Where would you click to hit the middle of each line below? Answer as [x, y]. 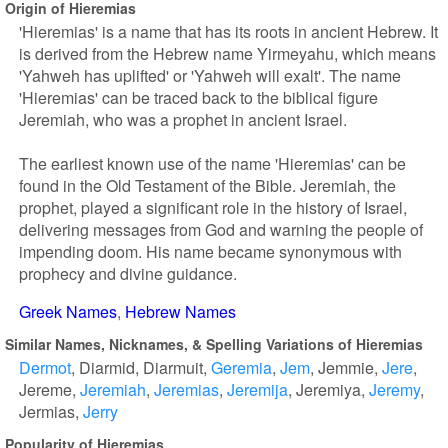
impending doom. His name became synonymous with [210, 251]
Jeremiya [328, 389]
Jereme [45, 389]
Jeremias [186, 389]
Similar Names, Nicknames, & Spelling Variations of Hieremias [214, 343]
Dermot [45, 367]
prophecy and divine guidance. [128, 273]
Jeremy [394, 389]
